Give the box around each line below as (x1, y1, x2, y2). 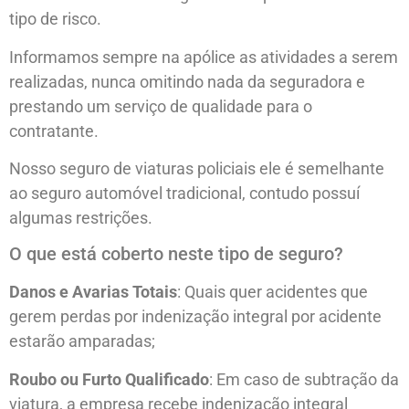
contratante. (9, 121, 99, 141)
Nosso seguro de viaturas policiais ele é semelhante (9, 158, 384, 178)
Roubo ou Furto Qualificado (9, 369, 209, 389)
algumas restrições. (9, 207, 152, 227)
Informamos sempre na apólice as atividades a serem (9, 47, 398, 67)
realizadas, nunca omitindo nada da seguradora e (9, 71, 365, 91)
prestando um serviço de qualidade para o (9, 96, 312, 116)
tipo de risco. (9, 9, 101, 29)
